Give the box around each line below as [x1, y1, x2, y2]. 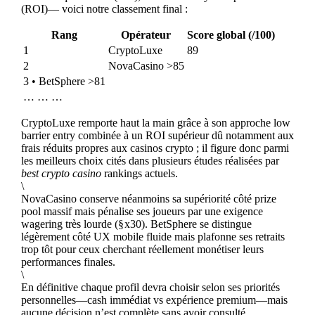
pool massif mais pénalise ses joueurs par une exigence [20, 205, 263, 218]
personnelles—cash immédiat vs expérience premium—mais [20, 294, 288, 307]
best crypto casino [20, 167, 101, 180]
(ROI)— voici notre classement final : [20, 3, 188, 15]
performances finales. [20, 256, 115, 269]
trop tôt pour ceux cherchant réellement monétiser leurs [20, 243, 264, 256]
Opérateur [121, 29, 172, 41]
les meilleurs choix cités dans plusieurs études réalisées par [20, 155, 279, 167]
